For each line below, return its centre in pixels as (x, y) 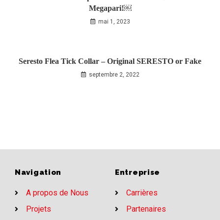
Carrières (142, 193)
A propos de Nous (57, 193)
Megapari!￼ (110, 8)
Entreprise (137, 172)
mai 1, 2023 (114, 22)
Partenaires (146, 209)
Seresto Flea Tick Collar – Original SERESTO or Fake (110, 61)
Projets (38, 209)
